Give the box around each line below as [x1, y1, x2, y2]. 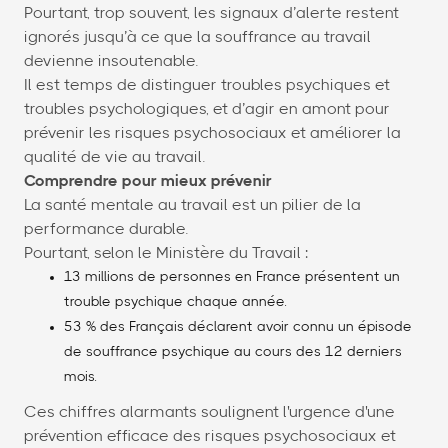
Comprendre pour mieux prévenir [24, 173, 272, 190]
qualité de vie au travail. [24, 149, 205, 166]
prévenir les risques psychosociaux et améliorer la [24, 125, 401, 142]
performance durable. [24, 221, 188, 238]
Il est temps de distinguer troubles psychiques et [24, 77, 390, 94]
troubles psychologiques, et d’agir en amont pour [24, 101, 390, 118]
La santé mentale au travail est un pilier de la [24, 197, 361, 214]
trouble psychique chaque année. [64, 295, 287, 310]
